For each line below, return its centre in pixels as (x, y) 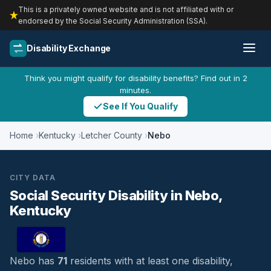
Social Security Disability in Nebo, (116, 195)
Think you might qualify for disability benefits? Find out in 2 (135, 78)
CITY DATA (33, 178)
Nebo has (34, 261)
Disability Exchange (69, 48)
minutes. (135, 90)
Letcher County (112, 135)
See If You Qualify (140, 106)
